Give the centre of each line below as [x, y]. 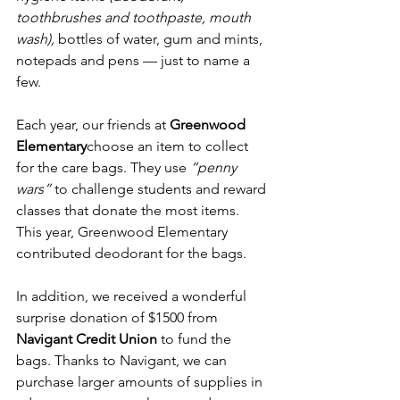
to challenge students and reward [160, 189]
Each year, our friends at [93, 125]
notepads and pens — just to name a [135, 61]
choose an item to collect [169, 146]
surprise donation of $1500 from [119, 318]
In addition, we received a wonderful [133, 296]
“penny [215, 168]
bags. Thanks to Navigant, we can [123, 361]
